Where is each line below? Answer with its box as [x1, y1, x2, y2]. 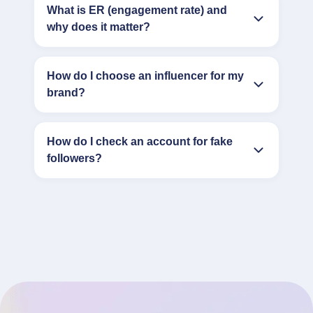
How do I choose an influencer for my [47, 70, 244, 82]
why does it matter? [47, 21, 150, 33]
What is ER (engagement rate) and [47, 4, 227, 16]
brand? [47, 87, 85, 99]
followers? [47, 152, 102, 164]
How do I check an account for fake [47, 136, 233, 147]
